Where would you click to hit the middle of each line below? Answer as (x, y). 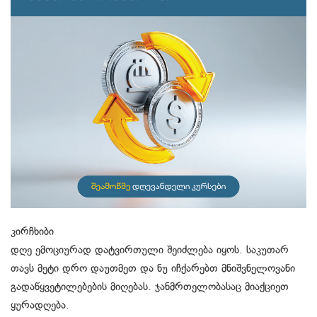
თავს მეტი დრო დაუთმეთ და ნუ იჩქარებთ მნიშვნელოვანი (153, 268)
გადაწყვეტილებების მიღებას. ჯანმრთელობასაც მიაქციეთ (150, 286)
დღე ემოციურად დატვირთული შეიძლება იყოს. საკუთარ (150, 249)
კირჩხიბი (32, 231)
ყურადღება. (40, 305)
